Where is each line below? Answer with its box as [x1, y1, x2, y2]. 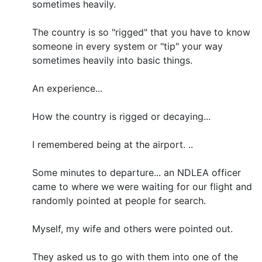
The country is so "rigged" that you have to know [32, 26, 250, 38]
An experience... [32, 82, 102, 94]
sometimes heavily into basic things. [32, 54, 192, 66]
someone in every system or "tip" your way [32, 40, 223, 52]
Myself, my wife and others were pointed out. [32, 222, 233, 235]
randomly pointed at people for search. [32, 194, 206, 206]
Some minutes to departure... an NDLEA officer [32, 166, 241, 178]
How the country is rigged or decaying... [32, 110, 211, 122]
